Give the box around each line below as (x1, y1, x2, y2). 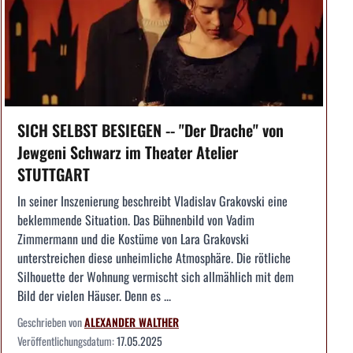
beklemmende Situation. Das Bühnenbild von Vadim (17, 210, 255, 229)
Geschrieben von (17, 313, 84, 330)
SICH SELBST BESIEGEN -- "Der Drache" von (17, 117, 284, 142)
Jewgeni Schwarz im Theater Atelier (17, 139, 238, 164)
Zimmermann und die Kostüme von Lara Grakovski (17, 229, 249, 248)
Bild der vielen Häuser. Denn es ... (17, 285, 171, 305)
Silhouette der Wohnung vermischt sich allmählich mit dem (17, 266, 294, 286)
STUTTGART (17, 162, 90, 186)
